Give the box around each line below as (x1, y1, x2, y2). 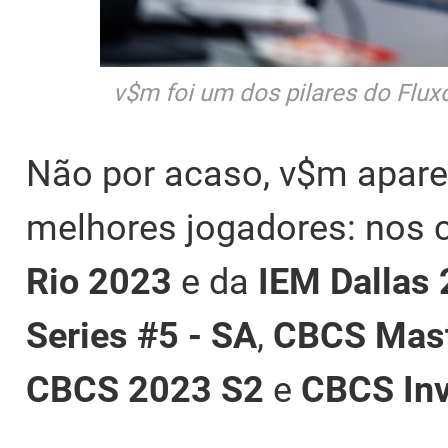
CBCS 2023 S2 (26, 369, 264, 412)
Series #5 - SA (26, 315, 257, 358)
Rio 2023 (26, 261, 181, 304)
